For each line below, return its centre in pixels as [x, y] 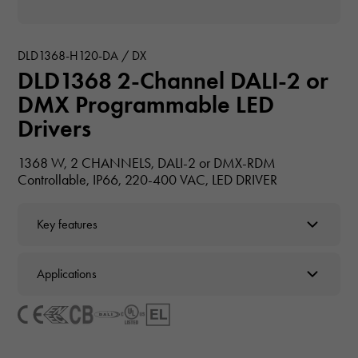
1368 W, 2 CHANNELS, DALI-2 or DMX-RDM [147, 163]
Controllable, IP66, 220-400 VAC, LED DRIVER [148, 179]
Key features [68, 225]
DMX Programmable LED [146, 104]
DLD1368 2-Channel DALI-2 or [173, 80]
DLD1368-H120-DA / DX [82, 55]
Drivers [55, 128]
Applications [67, 274]
